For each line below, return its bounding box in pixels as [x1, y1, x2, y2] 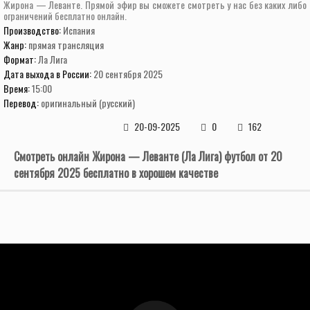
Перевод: [3, 95, 41, 110]
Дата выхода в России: [3, 66, 93, 81]
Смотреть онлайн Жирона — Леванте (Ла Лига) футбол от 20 [14, 148, 282, 165]
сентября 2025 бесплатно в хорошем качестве [14, 165, 218, 181]
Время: [3, 81, 32, 95]
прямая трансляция [28, 37, 104, 52]
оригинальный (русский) [41, 95, 135, 110]
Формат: [3, 52, 38, 66]
